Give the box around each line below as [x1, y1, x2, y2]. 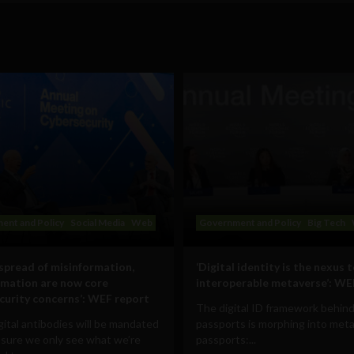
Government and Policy [199, 216, 301, 228]
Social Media [70, 216, 125, 228]
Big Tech [307, 216, 345, 228]
